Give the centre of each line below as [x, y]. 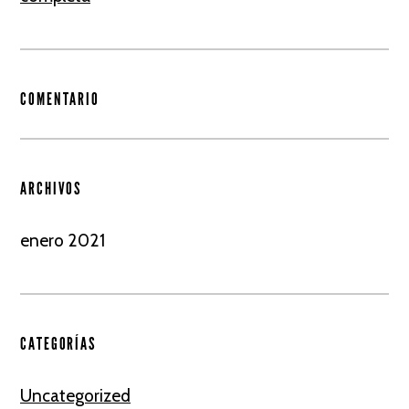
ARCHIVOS [52, 189]
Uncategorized [75, 396]
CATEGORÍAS [58, 344]
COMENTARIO [60, 99]
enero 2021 [63, 241]
